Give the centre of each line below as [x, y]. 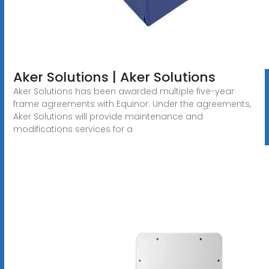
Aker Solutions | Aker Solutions [114, 77]
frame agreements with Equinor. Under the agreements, [132, 104]
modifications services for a [73, 129]
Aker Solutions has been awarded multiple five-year [123, 91]
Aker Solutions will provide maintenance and [108, 116]
